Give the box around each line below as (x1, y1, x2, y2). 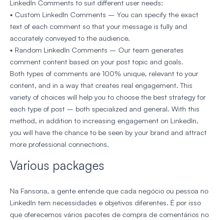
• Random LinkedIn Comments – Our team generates (10, 45, 184, 55)
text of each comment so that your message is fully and (10, 22, 187, 31)
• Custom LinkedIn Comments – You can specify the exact (10, 10, 198, 20)
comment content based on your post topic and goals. (10, 57, 183, 67)
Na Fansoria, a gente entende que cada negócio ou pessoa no (10, 186, 208, 196)
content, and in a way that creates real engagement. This (10, 81, 192, 90)
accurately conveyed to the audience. (10, 33, 130, 43)
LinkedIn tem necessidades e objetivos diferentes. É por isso (10, 198, 201, 208)
